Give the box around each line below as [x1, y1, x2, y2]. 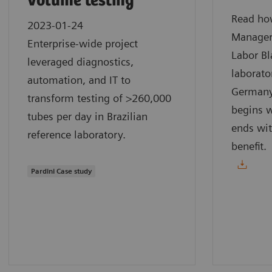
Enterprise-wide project [27, 36, 138, 50]
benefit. [231, 139, 267, 152]
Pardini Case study [31, 166, 92, 175]
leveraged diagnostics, [27, 55, 134, 68]
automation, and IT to [27, 73, 131, 86]
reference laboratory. [27, 127, 126, 141]
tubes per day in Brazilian [27, 109, 148, 123]
